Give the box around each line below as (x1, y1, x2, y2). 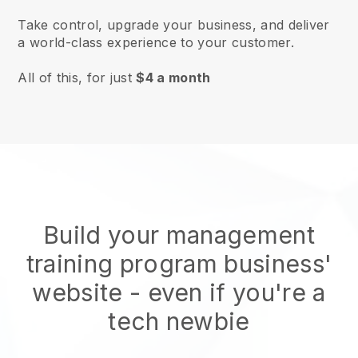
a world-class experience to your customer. (18, 34, 294, 50)
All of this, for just (18, 70, 137, 86)
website (32, 278, 123, 307)
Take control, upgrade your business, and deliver (18, 17, 330, 33)
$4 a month (136, 70, 211, 86)
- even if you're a (122, 278, 326, 307)
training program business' (26, 249, 332, 278)
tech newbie (108, 307, 250, 336)
